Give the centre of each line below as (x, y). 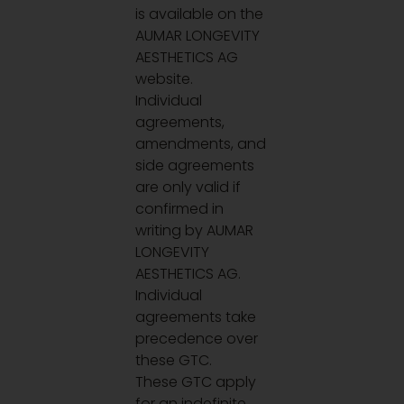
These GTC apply (196, 381)
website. (165, 78)
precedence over (197, 338)
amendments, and (201, 143)
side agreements (195, 165)
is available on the (200, 14)
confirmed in (180, 208)
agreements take (196, 317)
